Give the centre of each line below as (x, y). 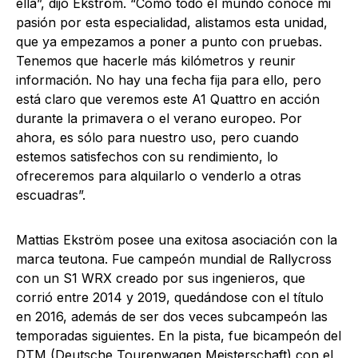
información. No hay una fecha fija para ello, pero (169, 80)
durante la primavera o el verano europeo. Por (159, 118)
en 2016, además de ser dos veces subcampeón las (172, 316)
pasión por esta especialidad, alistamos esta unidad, (172, 22)
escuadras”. (51, 195)
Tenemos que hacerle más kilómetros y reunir (156, 61)
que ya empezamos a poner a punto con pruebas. (169, 42)
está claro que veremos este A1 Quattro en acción (168, 99)
